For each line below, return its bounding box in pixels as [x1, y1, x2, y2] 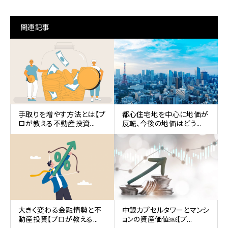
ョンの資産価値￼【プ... [122, 213, 192, 224]
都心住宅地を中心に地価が [122, 109, 209, 120]
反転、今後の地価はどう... [122, 118, 202, 129]
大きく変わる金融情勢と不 [18, 204, 101, 215]
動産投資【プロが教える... [18, 213, 98, 224]
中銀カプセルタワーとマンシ [122, 204, 210, 215]
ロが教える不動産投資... [18, 118, 95, 129]
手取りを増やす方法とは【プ [18, 109, 106, 120]
